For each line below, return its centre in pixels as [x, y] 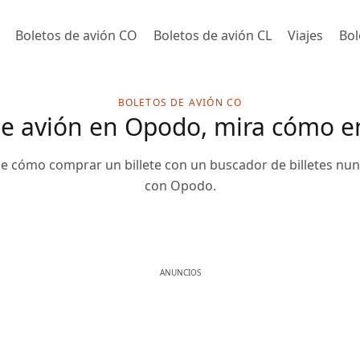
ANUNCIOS [180, 272]
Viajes [305, 35]
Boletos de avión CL [213, 35]
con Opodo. [180, 186]
